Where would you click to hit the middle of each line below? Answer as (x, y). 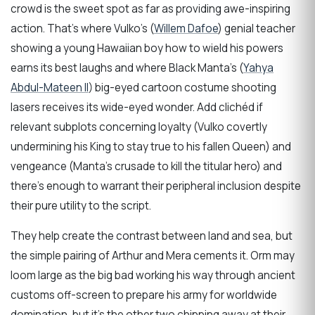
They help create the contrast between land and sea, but (152, 236)
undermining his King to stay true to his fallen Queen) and (151, 146)
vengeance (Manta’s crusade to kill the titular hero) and (146, 166)
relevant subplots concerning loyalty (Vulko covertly (139, 127)
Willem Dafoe (186, 28)
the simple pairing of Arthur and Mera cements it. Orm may (153, 256)
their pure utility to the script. (81, 205)
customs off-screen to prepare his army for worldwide (144, 295)
